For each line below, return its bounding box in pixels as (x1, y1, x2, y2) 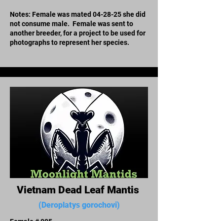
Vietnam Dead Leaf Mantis (16, 184, 142, 196)
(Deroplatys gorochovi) (38, 200, 120, 210)
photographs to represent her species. (10, 38, 131, 46)
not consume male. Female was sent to (10, 19, 133, 28)
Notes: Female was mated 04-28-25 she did (10, 10, 146, 18)
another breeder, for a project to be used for (10, 29, 146, 37)
